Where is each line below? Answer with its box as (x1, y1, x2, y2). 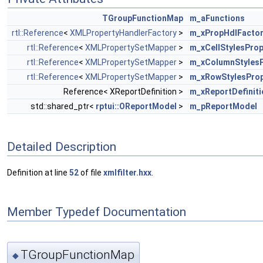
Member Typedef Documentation (7, 204, 186, 219)
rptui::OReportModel (96, 102, 177, 111)
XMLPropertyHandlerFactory (70, 28, 177, 38)
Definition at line (7, 168, 69, 178)
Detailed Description (7, 139, 116, 154)
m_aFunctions (190, 14, 245, 23)
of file (79, 168, 103, 178)
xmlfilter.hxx (103, 168, 151, 178)
